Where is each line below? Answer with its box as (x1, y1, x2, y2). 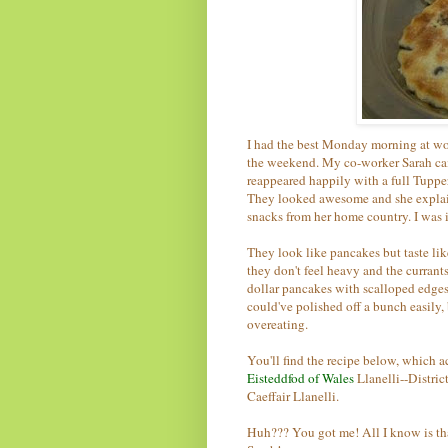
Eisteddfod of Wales (247, 368, 354, 387)
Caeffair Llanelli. (247, 386, 339, 405)
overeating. (247, 314, 308, 333)
